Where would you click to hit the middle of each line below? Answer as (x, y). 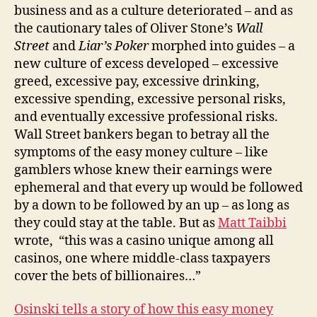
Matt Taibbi (252, 223)
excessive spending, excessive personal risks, (150, 99)
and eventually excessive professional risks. (146, 117)
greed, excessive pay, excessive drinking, (137, 81)
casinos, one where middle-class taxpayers (142, 258)
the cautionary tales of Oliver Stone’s (125, 28)
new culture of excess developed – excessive (146, 64)
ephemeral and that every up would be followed (158, 188)
